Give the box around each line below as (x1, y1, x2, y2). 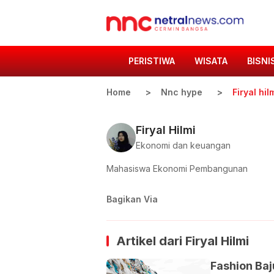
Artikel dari (116, 234, 185, 248)
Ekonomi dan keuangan (136, 139, 231, 150)
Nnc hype (161, 87, 202, 97)
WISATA (194, 56, 228, 66)
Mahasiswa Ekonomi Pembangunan (106, 163, 248, 174)
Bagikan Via (106, 194, 158, 204)
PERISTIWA (128, 56, 175, 66)
